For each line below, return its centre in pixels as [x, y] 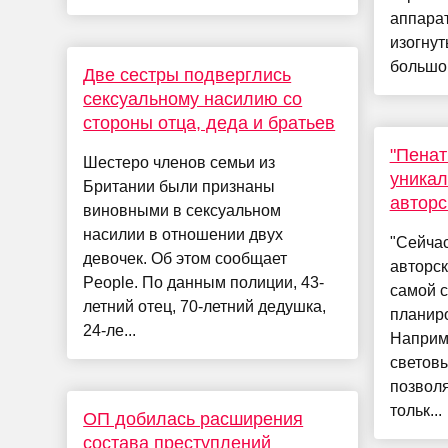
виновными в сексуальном [182, 211]
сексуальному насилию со [193, 99]
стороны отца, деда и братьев [209, 123]
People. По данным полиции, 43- [204, 283]
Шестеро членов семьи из [179, 163]
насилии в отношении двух [183, 235]
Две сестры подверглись [187, 75]
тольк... [415, 411]
